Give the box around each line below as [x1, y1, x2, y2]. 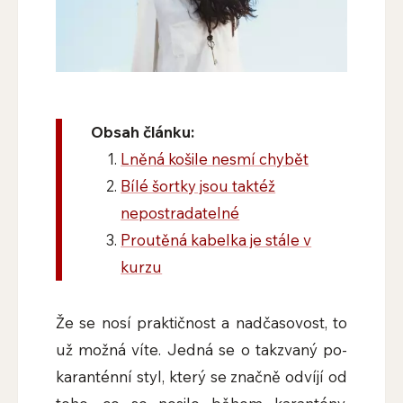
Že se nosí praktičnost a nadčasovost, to [55, 313, 348, 333]
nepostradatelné [121, 203, 240, 223]
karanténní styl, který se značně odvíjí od [55, 367, 348, 387]
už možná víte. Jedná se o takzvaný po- [55, 340, 348, 360]
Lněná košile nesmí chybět [121, 149, 309, 169]
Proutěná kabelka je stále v [121, 230, 312, 250]
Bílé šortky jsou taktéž [121, 176, 276, 196]
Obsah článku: [90, 122, 194, 142]
